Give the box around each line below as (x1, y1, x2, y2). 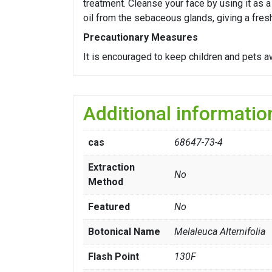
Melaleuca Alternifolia (174, 226, 265, 238)
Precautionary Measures (83, 32, 198, 44)
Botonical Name (88, 226, 160, 238)
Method (88, 176, 123, 188)
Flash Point (88, 251, 139, 263)
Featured (88, 201, 130, 213)
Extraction (88, 161, 135, 174)
